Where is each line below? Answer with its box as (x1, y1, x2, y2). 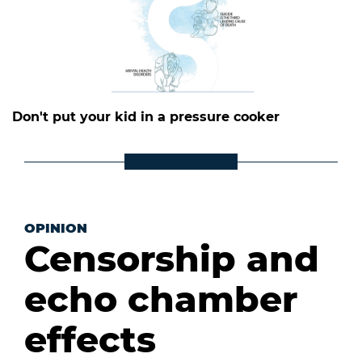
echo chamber (24, 277, 297, 322)
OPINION (24, 221, 87, 237)
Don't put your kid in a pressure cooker (12, 109, 280, 125)
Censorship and (24, 237, 319, 281)
